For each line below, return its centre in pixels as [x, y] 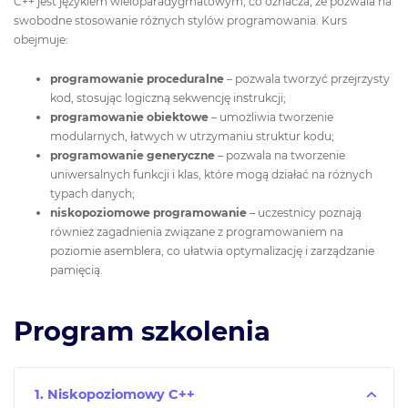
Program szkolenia [142, 331]
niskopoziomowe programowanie [148, 212]
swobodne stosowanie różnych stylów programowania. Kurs [180, 21]
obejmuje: [41, 40]
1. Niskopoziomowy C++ [114, 395]
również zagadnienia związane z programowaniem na [197, 231]
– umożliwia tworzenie [271, 117]
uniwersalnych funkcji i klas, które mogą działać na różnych [211, 174]
